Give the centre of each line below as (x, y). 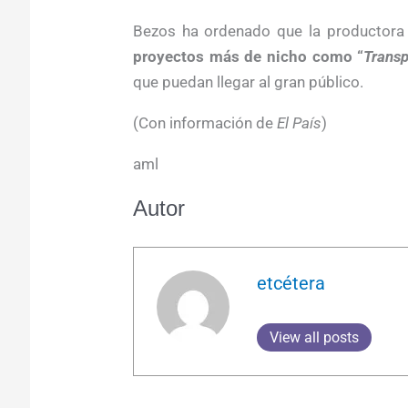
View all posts (315, 338)
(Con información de (204, 122)
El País (299, 122)
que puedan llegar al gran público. (248, 82)
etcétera (291, 284)
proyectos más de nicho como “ (248, 56)
